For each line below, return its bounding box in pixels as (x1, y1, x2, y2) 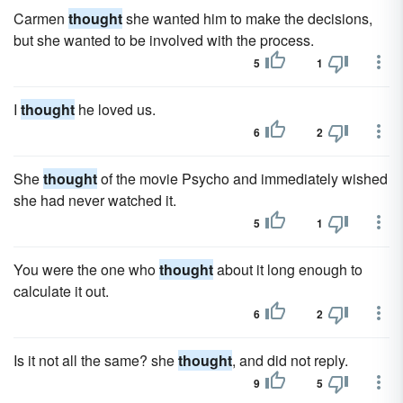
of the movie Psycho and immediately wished (97, 168, 388, 189)
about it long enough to (213, 259, 363, 280)
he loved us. (75, 99, 156, 120)
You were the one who (13, 259, 159, 280)
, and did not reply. (232, 350, 348, 371)
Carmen (13, 8, 68, 29)
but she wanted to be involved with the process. (13, 30, 314, 50)
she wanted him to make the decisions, (122, 8, 372, 29)
